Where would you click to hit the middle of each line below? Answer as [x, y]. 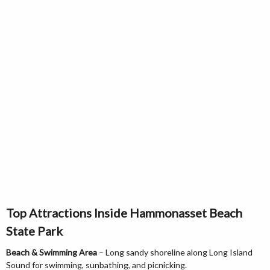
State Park [34, 231]
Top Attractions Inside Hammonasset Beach [124, 213]
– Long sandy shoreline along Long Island [175, 253]
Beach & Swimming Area [52, 253]
